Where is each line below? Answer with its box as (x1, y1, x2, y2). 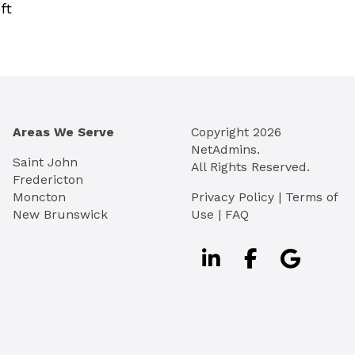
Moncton (13, 189, 66, 204)
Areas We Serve (13, 124, 114, 139)
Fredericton (13, 171, 83, 187)
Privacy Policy (191, 189, 274, 204)
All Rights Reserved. (191, 158, 310, 174)
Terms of (285, 189, 338, 204)
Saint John (13, 154, 78, 170)
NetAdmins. (191, 141, 260, 157)
